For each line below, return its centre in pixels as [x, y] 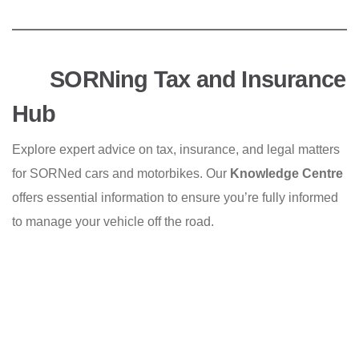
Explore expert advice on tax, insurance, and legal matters [176, 150]
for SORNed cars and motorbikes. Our [121, 174]
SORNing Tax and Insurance [195, 79]
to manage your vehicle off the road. [113, 222]
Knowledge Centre [286, 174]
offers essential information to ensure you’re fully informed [175, 198]
